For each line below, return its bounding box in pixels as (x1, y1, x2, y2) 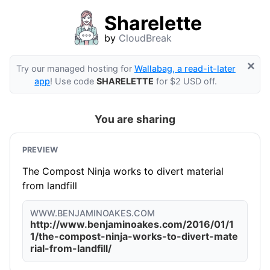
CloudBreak (119, 32, 172, 45)
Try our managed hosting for (16, 63, 134, 74)
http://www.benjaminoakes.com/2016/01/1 (30, 218, 234, 231)
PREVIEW (22, 145, 58, 155)
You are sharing (95, 113, 175, 126)
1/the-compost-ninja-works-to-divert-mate (30, 230, 238, 243)
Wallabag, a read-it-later (134, 63, 236, 74)
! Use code (50, 75, 97, 86)
